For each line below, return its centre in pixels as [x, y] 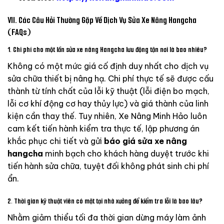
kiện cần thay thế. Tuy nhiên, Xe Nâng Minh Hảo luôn [107, 116]
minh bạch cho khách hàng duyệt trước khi [126, 153]
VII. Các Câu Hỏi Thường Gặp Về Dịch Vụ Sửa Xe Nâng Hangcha [102, 20]
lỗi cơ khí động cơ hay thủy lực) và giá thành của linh [108, 103]
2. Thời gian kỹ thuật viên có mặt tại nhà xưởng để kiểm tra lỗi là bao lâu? [105, 201]
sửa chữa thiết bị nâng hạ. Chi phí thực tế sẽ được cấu [110, 78]
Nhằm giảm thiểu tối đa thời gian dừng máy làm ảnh [107, 218]
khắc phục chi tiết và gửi [56, 141]
